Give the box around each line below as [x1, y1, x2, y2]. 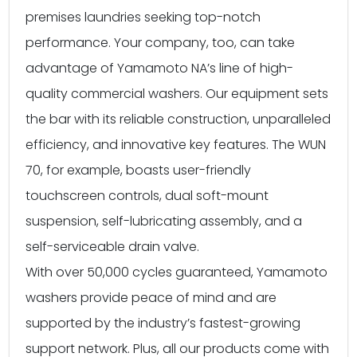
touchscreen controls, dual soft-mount [25, 186, 269, 205]
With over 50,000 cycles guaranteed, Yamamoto [25, 262, 328, 281]
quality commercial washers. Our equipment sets [25, 84, 328, 103]
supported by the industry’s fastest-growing [25, 313, 300, 332]
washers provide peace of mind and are [25, 288, 277, 307]
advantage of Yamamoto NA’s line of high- [25, 58, 293, 77]
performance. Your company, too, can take [25, 33, 295, 52]
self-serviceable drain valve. [25, 237, 199, 256]
